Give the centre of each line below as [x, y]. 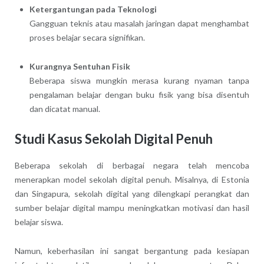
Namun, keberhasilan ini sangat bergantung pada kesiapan [132, 250]
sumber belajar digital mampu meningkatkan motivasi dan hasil [132, 207]
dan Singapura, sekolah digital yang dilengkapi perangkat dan [132, 193]
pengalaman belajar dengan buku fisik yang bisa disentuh [139, 95]
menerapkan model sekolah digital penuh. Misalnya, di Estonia [132, 179]
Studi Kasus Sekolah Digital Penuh [113, 139]
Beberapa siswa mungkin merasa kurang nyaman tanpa [139, 81]
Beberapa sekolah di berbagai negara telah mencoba [132, 165]
